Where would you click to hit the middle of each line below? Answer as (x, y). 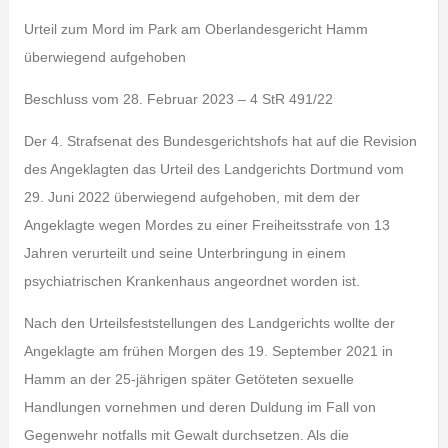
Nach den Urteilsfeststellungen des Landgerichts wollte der (209, 323)
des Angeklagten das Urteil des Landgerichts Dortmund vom (213, 169)
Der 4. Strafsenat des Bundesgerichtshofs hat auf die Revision (220, 141)
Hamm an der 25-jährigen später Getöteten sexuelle (188, 379)
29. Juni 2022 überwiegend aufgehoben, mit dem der (191, 197)
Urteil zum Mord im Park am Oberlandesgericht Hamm (195, 29)
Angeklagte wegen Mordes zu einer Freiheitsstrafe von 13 (206, 225)
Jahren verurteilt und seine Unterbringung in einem (184, 253)
